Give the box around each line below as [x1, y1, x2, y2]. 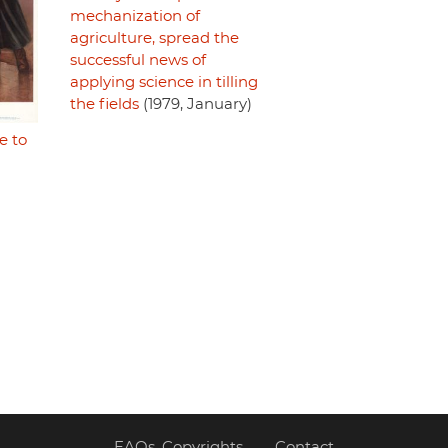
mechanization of [69, 9, 200, 25]
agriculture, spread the [69, 31, 239, 47]
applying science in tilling [69, 75, 258, 91]
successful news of [69, 53, 206, 69]
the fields [69, 97, 139, 113]
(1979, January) [138, 97, 252, 113]
